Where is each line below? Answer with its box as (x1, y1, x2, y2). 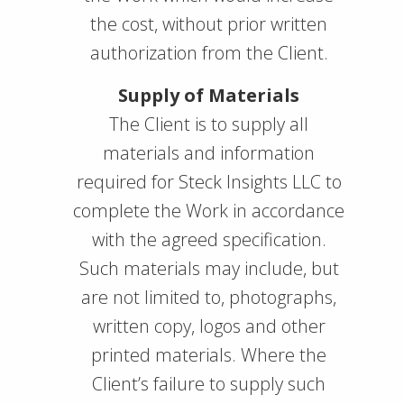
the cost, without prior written (90, 12, 327, 36)
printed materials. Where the (91, 343, 326, 367)
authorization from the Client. (89, 41, 328, 65)
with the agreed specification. (91, 227, 326, 252)
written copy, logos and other (92, 314, 326, 338)
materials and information (103, 141, 315, 165)
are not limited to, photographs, (81, 285, 336, 309)
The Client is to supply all (109, 112, 308, 136)
